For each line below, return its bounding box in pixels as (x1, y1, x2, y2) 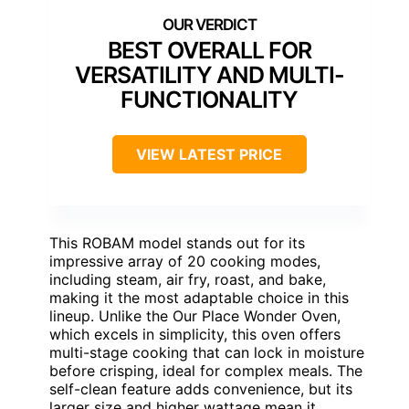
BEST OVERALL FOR (107, 37, 311, 65)
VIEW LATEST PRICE (136, 145, 282, 164)
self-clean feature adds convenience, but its (49, 380, 352, 399)
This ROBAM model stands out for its (49, 234, 305, 253)
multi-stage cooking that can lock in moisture (49, 343, 364, 362)
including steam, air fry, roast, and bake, (49, 270, 326, 289)
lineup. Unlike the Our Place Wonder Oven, (49, 307, 341, 326)
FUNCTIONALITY (121, 86, 298, 114)
